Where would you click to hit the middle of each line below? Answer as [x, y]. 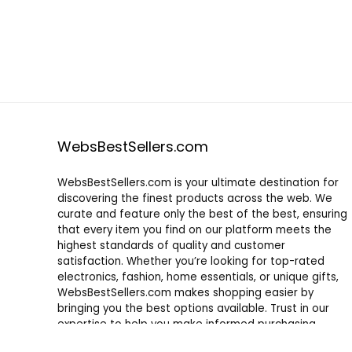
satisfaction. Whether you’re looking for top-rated [191, 262]
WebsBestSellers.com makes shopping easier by [185, 293]
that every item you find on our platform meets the [194, 230]
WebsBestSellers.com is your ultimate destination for [198, 183]
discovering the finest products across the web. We [194, 199]
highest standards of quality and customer [171, 246]
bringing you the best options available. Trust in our [193, 309]
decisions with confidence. [127, 340]
